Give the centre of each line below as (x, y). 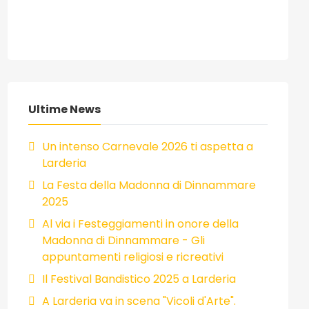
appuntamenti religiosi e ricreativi (133, 257)
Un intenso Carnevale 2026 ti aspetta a (148, 146)
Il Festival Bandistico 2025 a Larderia (139, 279)
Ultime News (65, 109)
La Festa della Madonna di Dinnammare (149, 185)
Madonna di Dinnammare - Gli (124, 240)
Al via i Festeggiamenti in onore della (141, 223)
